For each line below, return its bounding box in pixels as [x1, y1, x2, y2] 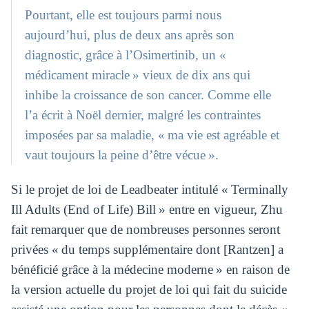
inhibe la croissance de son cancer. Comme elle [25, 88, 272, 103]
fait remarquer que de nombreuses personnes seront [10, 221, 280, 237]
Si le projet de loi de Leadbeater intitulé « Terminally [10, 181, 288, 197]
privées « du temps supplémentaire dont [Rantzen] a [10, 241, 283, 257]
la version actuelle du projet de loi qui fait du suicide [10, 281, 287, 297]
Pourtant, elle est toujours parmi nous [25, 8, 222, 23]
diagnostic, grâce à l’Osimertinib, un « [25, 48, 230, 63]
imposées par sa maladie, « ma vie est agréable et [25, 128, 280, 143]
